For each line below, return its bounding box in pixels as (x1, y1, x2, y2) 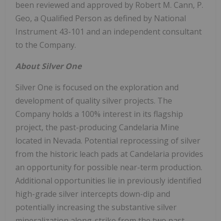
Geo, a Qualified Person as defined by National (15, 13, 186, 24)
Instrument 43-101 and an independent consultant (15, 26, 202, 37)
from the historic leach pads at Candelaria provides (15, 148, 203, 160)
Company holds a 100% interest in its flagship (15, 109, 183, 120)
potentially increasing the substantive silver (15, 202, 177, 213)
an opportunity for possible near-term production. (15, 162, 202, 173)
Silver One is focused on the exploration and (15, 82, 179, 93)
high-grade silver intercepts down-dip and (15, 188, 170, 200)
